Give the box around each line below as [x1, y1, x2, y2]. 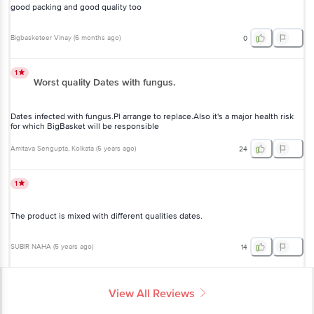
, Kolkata [68, 144, 94, 153]
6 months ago [75, 34, 119, 43]
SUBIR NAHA [11, 243, 51, 252]
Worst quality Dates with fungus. [34, 76, 175, 88]
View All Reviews [109, 286, 195, 301]
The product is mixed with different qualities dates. [11, 210, 203, 221]
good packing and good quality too [11, 1, 142, 13]
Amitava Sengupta [11, 144, 68, 153]
